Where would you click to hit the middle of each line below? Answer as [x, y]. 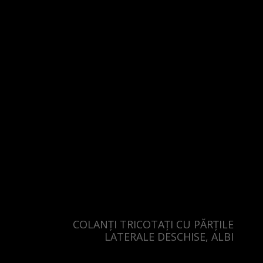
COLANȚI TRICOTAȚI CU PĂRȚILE [153, 225]
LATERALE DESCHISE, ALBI [169, 237]
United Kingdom [47, 20]
